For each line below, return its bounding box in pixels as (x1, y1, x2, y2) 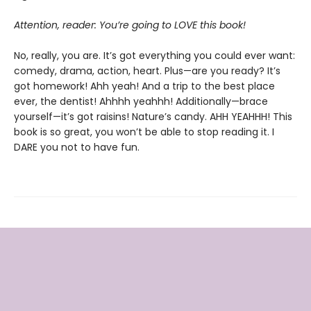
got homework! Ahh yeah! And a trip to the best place (14, 79, 275, 93)
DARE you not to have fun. (14, 140, 140, 154)
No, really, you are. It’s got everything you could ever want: (14, 49, 295, 62)
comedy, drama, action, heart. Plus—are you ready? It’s (14, 64, 280, 78)
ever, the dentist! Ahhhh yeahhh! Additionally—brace (14, 94, 268, 108)
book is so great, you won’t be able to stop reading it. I (14, 125, 274, 139)
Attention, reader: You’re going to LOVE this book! (14, 18, 246, 32)
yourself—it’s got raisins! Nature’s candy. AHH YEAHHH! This (14, 110, 292, 124)
